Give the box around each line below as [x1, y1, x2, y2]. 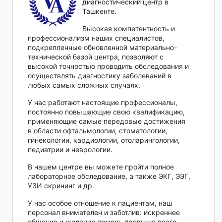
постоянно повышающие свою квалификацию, [28, 107, 185, 116]
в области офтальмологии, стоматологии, [28, 126, 167, 135]
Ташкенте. [82, 6, 116, 15]
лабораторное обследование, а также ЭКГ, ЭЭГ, [28, 171, 190, 180]
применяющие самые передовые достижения [28, 116, 185, 125]
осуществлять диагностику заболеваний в [28, 71, 171, 80]
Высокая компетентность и [82, 24, 175, 33]
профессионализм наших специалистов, [28, 33, 165, 42]
